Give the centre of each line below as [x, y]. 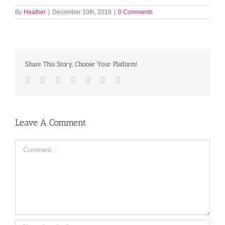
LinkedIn [74, 80]
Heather [35, 12]
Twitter [56, 80]
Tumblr [101, 80]
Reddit [85, 80]
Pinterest [119, 80]
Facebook [45, 80]
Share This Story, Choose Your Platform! [81, 64]
